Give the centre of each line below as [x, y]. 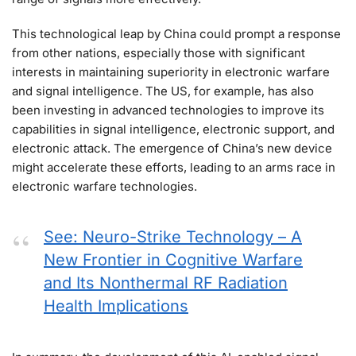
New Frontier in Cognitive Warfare [173, 260]
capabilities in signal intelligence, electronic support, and [173, 129]
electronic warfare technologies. [104, 186]
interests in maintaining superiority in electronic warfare [171, 72]
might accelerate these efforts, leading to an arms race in [174, 167]
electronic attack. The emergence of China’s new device [172, 148]
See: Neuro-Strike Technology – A [173, 237]
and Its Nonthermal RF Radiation [166, 283]
